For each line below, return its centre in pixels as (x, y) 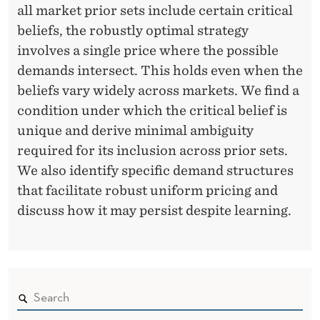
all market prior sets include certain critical (155, 10)
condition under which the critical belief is (152, 110)
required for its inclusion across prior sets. (152, 150)
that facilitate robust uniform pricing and (147, 190)
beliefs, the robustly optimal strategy (133, 30)
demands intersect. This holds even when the (160, 70)
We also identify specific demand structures (155, 170)
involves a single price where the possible (148, 50)
